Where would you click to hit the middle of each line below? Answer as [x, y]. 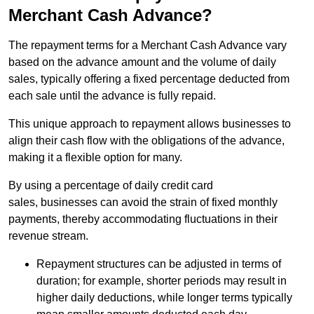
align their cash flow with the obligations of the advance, [146, 141]
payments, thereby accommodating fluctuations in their [143, 219]
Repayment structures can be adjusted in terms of [159, 264]
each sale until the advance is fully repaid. [112, 96]
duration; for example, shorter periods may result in [162, 281]
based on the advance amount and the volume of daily [142, 62]
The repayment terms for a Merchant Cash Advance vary [148, 46]
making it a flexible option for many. [95, 158]
